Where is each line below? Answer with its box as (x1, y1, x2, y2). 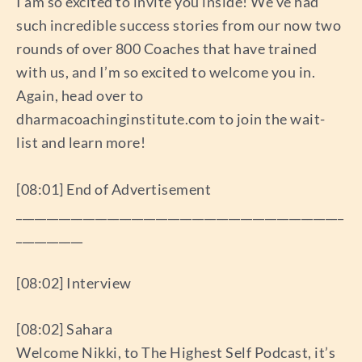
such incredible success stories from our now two (16, 15, 341, 34)
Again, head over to (16, 86, 144, 104)
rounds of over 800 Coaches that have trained (16, 39, 317, 57)
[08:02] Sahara (16, 320, 112, 339)
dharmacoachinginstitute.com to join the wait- (16, 109, 326, 128)
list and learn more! (16, 133, 145, 151)
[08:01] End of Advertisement (16, 179, 211, 198)
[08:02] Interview (16, 273, 132, 292)
